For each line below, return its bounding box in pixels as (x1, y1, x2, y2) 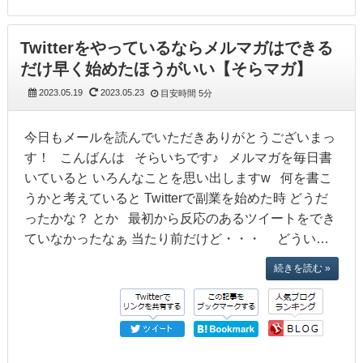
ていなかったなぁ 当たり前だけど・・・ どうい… (23, 232, 329, 246)
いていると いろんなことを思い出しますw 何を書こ (23, 171, 332, 185)
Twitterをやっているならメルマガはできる (19, 39, 333, 57)
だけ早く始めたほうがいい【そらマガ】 (19, 60, 312, 78)
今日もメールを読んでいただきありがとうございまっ (23, 130, 335, 144)
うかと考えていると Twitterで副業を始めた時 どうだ (23, 191, 328, 205)
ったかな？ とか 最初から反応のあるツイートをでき (23, 211, 335, 225)
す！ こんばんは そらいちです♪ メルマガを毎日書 (23, 151, 332, 164)
